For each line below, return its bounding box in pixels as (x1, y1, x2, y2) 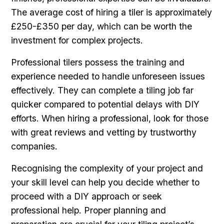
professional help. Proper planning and (11, 204, 166, 215)
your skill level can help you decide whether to (11, 176, 200, 187)
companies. (11, 140, 58, 151)
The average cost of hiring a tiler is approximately (11, 6, 212, 17)
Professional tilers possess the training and (11, 56, 185, 67)
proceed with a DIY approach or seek (11, 190, 162, 201)
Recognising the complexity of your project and (11, 162, 203, 173)
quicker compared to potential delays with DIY (11, 98, 200, 109)
